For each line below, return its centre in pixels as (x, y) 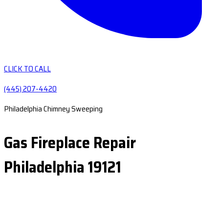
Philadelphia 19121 (63, 167)
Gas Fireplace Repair (70, 143)
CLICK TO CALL (27, 69)
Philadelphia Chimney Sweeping (53, 109)
